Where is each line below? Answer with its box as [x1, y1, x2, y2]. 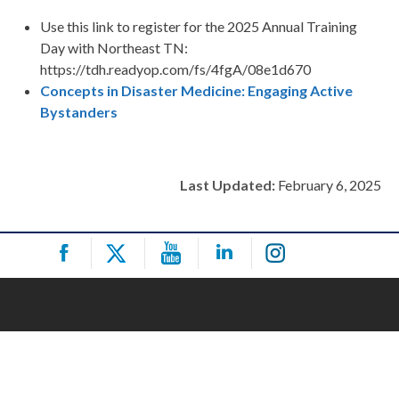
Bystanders [40, 103, 118, 121]
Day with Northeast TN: [40, 39, 191, 57]
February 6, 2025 [275, 176, 381, 194]
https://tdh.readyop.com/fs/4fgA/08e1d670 [40, 61, 311, 78]
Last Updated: [180, 176, 275, 194]
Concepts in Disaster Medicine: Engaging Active [40, 82, 353, 100]
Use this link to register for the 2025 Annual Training [40, 18, 357, 36]
